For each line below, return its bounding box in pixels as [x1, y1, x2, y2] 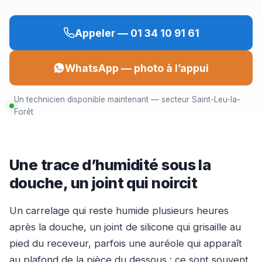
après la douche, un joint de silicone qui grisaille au [9, 220, 241, 233]
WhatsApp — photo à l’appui [65, 61, 209, 74]
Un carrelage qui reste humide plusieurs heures [9, 204, 229, 216]
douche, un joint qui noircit [9, 174, 198, 192]
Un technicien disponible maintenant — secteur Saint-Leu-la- [14, 95, 240, 105]
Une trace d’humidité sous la [9, 156, 211, 174]
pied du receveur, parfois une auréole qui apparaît [9, 237, 242, 249]
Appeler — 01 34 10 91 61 [74, 26, 199, 39]
